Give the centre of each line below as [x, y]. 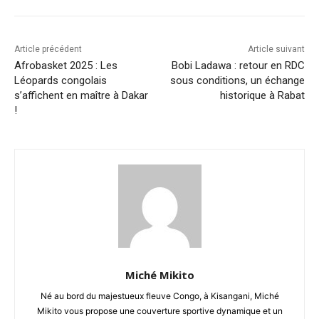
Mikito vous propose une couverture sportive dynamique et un [159, 311]
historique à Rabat [262, 96]
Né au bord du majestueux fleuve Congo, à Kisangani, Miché [159, 296]
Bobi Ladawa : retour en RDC [238, 66]
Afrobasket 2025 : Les [66, 66]
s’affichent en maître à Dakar [81, 96]
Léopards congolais [61, 81]
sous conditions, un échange [237, 81]
